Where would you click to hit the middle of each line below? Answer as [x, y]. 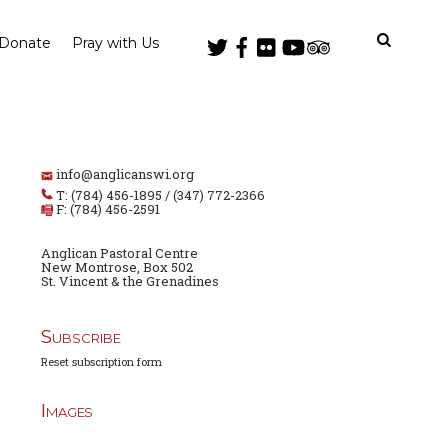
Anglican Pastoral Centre [120, 253]
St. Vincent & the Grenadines [130, 281]
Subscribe [81, 337]
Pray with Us [116, 43]
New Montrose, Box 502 [117, 267]
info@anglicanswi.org [125, 174]
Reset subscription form [102, 362]
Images [67, 411]
